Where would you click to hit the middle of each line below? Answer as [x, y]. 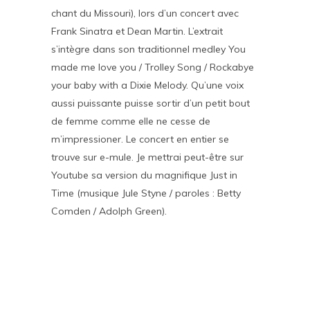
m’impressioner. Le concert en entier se [140, 139]
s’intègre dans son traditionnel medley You [148, 49]
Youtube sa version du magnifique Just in [144, 175]
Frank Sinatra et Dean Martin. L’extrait [137, 31]
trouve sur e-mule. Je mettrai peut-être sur [147, 157]
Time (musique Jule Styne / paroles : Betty [146, 193]
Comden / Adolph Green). [109, 211]
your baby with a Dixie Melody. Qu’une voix [147, 85]
